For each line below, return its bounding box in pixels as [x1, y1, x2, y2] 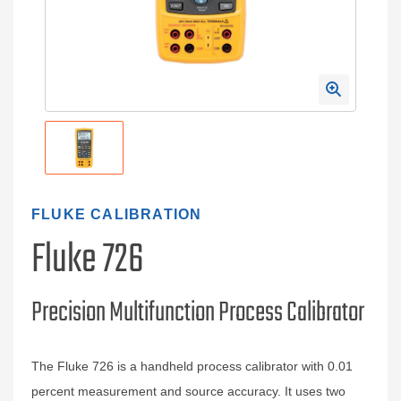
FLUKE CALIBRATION [31, 207, 202, 222]
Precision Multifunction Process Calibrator [31, 292, 364, 335]
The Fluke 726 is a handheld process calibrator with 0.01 [31, 359, 353, 373]
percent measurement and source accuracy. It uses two [31, 384, 346, 398]
